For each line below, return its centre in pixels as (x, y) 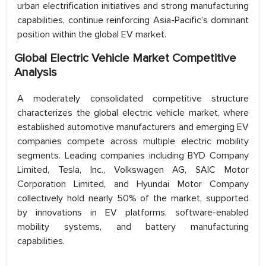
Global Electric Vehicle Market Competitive (125, 58)
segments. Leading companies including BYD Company (133, 156)
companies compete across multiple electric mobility (133, 142)
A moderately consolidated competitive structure (133, 99)
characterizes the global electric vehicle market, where (133, 113)
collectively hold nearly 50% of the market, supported (133, 199)
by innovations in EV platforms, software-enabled (133, 213)
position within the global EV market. (92, 35)
